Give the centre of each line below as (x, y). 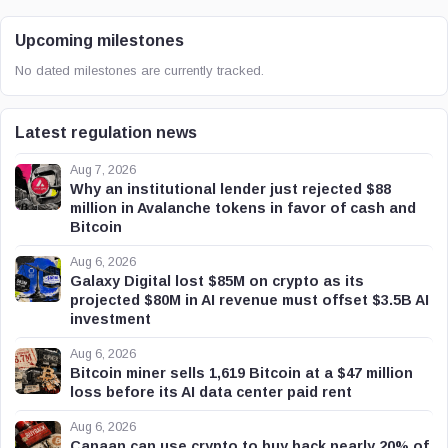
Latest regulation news (106, 132)
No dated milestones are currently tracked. (139, 70)
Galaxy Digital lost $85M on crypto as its (217, 281)
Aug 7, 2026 (103, 170)
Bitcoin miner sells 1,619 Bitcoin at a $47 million (241, 373)
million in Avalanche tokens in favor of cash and (243, 208)
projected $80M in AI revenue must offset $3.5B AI (249, 300)
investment (110, 319)
